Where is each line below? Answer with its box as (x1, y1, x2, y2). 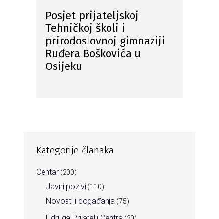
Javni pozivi (46, 182, 86, 192)
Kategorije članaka (36, 144, 114, 156)
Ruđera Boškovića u (45, 47, 141, 61)
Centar (36, 167, 59, 177)
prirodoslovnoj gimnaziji (45, 34, 165, 48)
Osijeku (45, 60, 82, 73)
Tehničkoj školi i (45, 22, 125, 35)
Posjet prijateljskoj (45, 9, 139, 22)
